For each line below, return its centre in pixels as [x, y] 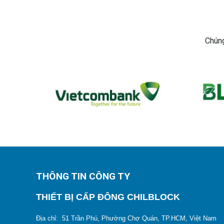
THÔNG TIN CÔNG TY [83, 176]
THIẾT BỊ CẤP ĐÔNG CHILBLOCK [108, 197]
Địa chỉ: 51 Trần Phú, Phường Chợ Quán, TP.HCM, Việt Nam [126, 218]
